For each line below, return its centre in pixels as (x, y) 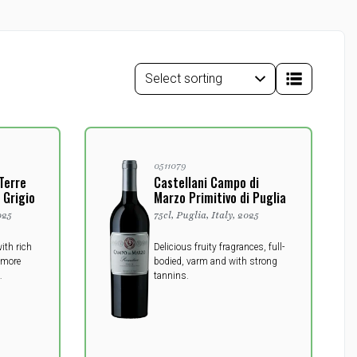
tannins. (172, 275)
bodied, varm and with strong (216, 261)
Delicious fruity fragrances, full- (220, 247)
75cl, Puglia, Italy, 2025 (207, 215)
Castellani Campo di (207, 182)
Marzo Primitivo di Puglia (220, 197)
